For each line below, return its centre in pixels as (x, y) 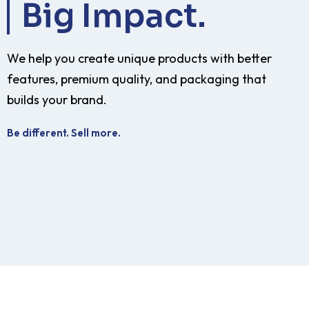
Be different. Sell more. (64, 133)
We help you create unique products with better (139, 58)
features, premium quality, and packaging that (137, 79)
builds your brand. (57, 100)
